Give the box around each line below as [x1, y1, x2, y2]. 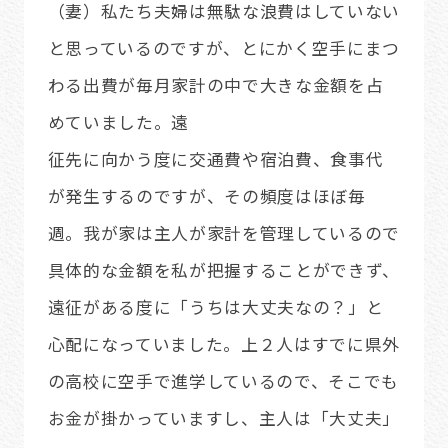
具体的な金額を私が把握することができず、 [47, 258, 401, 283]
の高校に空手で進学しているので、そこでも [47, 369, 400, 394]
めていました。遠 [47, 110, 190, 135]
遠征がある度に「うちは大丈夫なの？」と [47, 295, 384, 320]
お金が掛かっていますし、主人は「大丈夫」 [47, 406, 401, 431]
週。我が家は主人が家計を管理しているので [47, 221, 401, 246]
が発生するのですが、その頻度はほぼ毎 [47, 184, 366, 209]
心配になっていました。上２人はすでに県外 [47, 332, 401, 357]
